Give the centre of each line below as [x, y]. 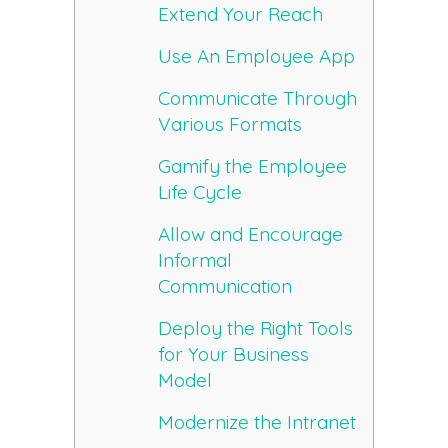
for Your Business [234, 354]
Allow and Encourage [251, 234]
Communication [225, 286]
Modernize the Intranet [257, 422]
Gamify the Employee [253, 166]
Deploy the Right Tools [256, 328]
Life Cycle [200, 192]
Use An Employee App [257, 56]
